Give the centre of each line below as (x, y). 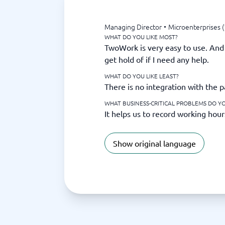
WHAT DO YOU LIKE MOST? (141, 37)
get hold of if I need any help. (157, 59)
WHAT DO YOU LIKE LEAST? (142, 76)
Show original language (154, 143)
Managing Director (133, 27)
